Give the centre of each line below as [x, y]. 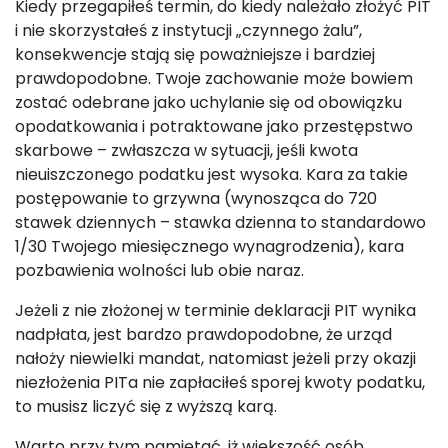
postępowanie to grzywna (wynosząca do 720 [196, 198]
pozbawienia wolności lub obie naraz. [159, 270]
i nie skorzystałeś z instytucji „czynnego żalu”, [188, 30]
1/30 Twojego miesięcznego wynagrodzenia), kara [209, 246]
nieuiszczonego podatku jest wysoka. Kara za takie [211, 174]
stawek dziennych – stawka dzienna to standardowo [220, 222]
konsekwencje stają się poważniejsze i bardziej [195, 54]
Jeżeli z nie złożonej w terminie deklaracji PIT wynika [215, 310]
